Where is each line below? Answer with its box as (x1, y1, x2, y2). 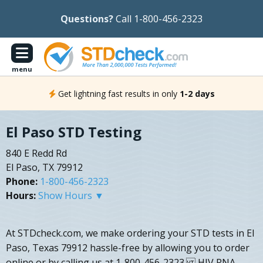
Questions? (60, 12, 113, 25)
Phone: (6, 175, 38, 188)
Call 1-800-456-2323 (116, 12, 203, 25)
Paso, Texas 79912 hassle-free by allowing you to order (6, 241, 249, 255)
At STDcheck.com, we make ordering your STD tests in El (6, 227, 254, 240)
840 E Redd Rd (6, 147, 67, 160)
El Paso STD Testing (6, 122, 141, 142)
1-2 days (179, 87, 215, 99)
